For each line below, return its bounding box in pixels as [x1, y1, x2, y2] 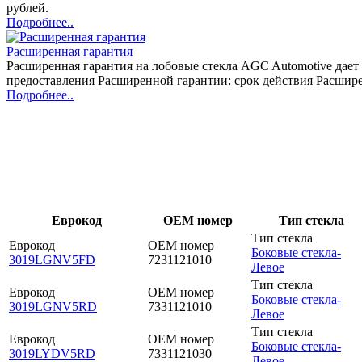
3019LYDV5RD [9, 346, 95, 360]
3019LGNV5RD [9, 299, 97, 314]
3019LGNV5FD [9, 252, 95, 267]
